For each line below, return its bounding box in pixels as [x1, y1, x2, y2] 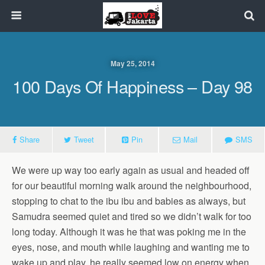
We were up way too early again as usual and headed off [12, 163, 250, 177]
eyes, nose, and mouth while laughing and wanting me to [12, 240, 250, 254]
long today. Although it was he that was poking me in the [12, 225, 246, 238]
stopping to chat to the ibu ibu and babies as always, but [12, 194, 245, 208]
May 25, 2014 [110, 58, 155, 69]
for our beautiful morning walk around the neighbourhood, [12, 179, 251, 192]
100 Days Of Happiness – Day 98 [12, 74, 253, 98]
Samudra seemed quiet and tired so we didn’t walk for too [12, 209, 251, 223]
